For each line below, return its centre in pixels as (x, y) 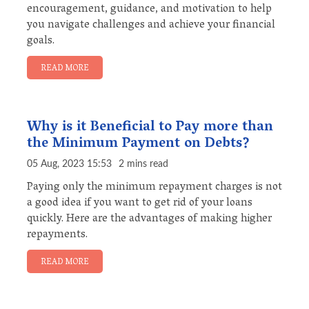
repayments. (57, 236)
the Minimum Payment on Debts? (138, 144)
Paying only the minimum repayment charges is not (154, 188)
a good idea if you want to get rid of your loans (140, 204)
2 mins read (143, 165)
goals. (41, 42)
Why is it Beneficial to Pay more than (150, 128)
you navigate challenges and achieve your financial (151, 26)
